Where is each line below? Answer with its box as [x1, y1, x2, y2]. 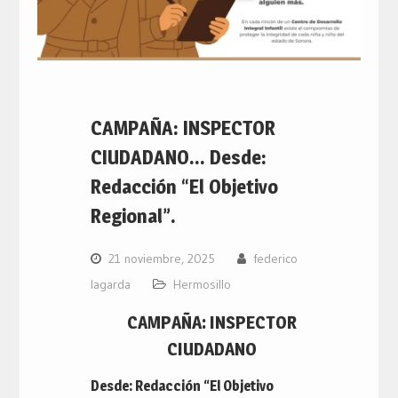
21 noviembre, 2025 [107, 250, 215, 267]
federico [252, 250, 298, 267]
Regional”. [90, 203, 176, 227]
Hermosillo [172, 275, 231, 292]
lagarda [90, 275, 131, 292]
